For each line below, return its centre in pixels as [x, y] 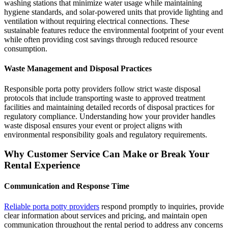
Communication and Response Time [67, 186]
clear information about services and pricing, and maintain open [106, 215]
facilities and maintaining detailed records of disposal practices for [109, 107]
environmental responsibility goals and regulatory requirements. [106, 134]
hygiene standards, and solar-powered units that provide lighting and [113, 12]
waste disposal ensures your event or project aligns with [93, 125]
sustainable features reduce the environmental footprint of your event [114, 30]
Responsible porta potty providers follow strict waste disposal [102, 89]
